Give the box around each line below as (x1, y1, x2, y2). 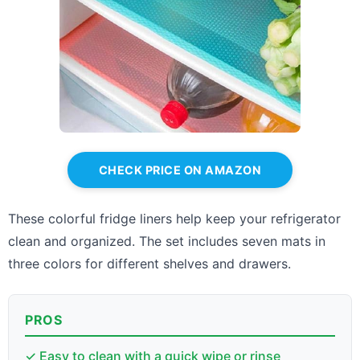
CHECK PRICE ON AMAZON (98, 162, 262, 177)
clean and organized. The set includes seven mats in (8, 232, 325, 249)
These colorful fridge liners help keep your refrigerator (8, 210, 341, 227)
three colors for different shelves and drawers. (8, 255, 291, 272)
